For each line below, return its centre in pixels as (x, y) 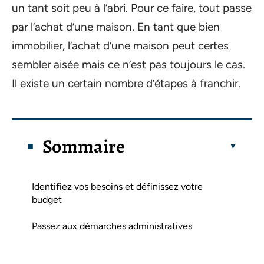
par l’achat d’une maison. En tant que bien (116, 27)
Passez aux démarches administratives (112, 226)
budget (47, 199)
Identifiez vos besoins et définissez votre (117, 186)
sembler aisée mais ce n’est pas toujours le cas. (128, 65)
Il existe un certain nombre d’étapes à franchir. (128, 83)
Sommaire (84, 146)
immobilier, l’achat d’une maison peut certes (120, 46)
